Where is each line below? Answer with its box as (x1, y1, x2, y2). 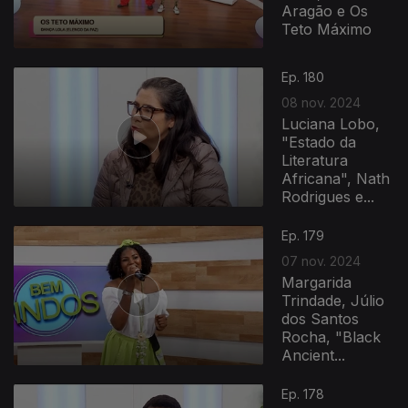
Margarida (281, 272, 352, 291)
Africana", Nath (281, 168, 391, 188)
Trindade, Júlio (281, 291, 385, 310)
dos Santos (281, 309, 360, 328)
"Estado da (281, 132, 357, 151)
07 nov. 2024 (281, 252, 362, 269)
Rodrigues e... (281, 187, 375, 206)
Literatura (281, 150, 349, 169)
